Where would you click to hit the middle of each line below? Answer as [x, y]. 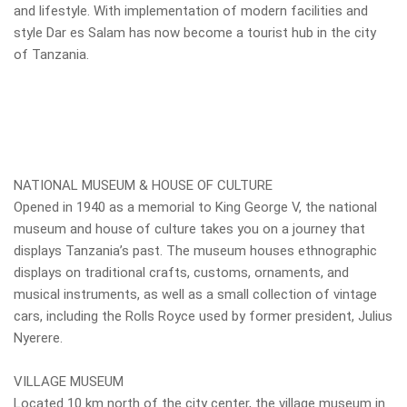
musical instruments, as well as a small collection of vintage [195, 294]
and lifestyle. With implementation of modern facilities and [191, 11]
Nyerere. [38, 338]
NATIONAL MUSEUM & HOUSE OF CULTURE [143, 185]
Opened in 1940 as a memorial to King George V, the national [195, 207]
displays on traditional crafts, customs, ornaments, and [181, 273]
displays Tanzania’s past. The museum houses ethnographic [195, 251]
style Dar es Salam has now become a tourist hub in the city [195, 33]
